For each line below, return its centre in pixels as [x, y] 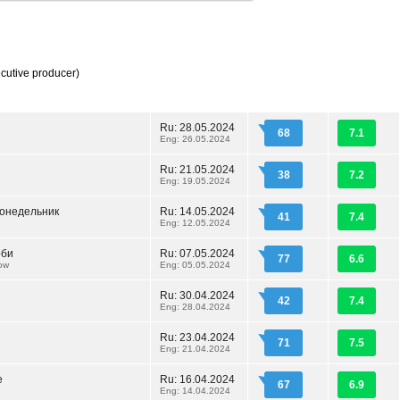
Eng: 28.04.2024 [195, 307]
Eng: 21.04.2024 [195, 349]
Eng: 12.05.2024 [195, 223]
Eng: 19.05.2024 [195, 181]
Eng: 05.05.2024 [195, 265]
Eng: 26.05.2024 [195, 139]
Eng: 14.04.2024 [195, 391]
